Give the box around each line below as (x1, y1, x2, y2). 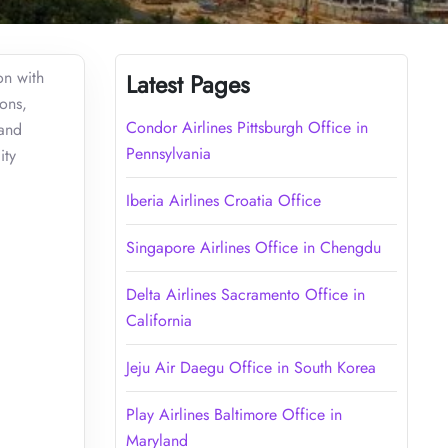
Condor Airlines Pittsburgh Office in (125, 115, 368, 139)
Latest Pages (125, 66, 250, 102)
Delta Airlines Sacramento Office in (125, 282, 365, 306)
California (125, 308, 192, 332)
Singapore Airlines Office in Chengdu (125, 235, 381, 259)
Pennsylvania (125, 141, 211, 165)
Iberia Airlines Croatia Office (125, 188, 321, 212)
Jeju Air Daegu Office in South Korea (125, 355, 376, 379)
